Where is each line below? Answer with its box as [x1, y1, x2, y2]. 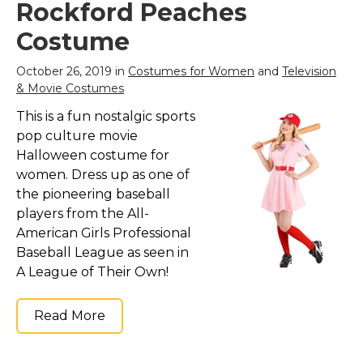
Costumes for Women [128, 64, 254, 79]
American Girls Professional [16, 225, 191, 241]
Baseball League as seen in [16, 245, 189, 261]
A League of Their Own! [16, 264, 169, 280]
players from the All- [16, 206, 149, 222]
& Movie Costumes [16, 81, 124, 96]
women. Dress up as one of [16, 167, 190, 183]
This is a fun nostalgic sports [16, 109, 195, 125]
